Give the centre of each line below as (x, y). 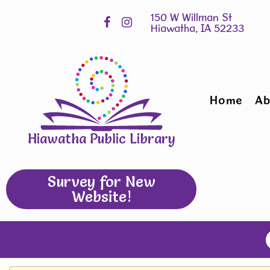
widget (89, 68)
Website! (101, 197)
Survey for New (101, 182)
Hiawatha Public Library (101, 139)
